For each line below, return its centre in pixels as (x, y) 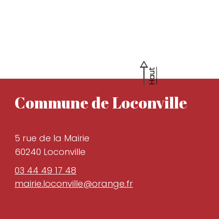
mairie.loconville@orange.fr (74, 183)
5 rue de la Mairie (52, 138)
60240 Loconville (50, 152)
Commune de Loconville (101, 102)
